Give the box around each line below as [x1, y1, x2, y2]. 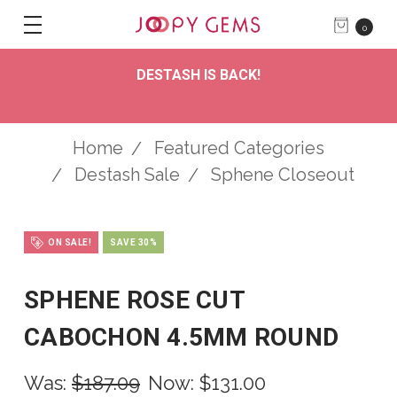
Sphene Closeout [210, 164, 354, 185]
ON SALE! [45, 237, 92, 247]
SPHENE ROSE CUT [24, 285, 245, 315]
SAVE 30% [110, 237, 158, 247]
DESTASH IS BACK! [136, 66, 261, 83]
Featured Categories [154, 137, 324, 159]
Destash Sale [74, 164, 180, 185]
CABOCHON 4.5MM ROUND [24, 323, 339, 353]
